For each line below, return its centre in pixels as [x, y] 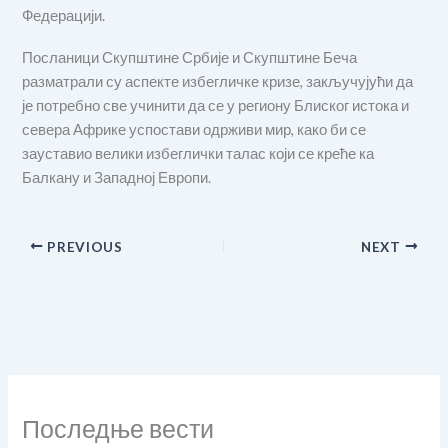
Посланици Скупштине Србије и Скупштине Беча [190, 58]
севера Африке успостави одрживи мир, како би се [194, 130]
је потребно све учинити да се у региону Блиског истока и [216, 106]
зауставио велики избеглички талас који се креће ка [198, 154]
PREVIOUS [83, 246]
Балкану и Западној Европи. [117, 178]
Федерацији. [64, 16]
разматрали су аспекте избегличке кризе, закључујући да [218, 82]
